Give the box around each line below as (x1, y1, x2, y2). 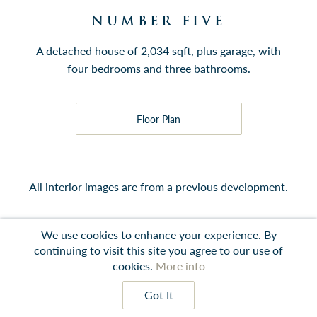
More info (155, 258, 205, 275)
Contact (60, 250, 101, 267)
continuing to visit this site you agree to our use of (34, 242, 283, 259)
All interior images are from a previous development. (29, 178, 288, 195)
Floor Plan (137, 112, 180, 127)
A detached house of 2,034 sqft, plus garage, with (36, 42, 281, 59)
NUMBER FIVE (91, 11, 226, 32)
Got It (144, 287, 173, 304)
